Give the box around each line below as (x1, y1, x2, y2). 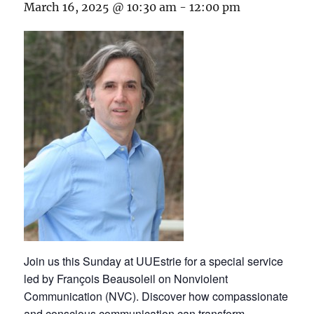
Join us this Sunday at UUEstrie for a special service (24, 253, 284, 270)
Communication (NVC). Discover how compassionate (24, 288, 289, 305)
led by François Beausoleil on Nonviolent (24, 271, 228, 287)
